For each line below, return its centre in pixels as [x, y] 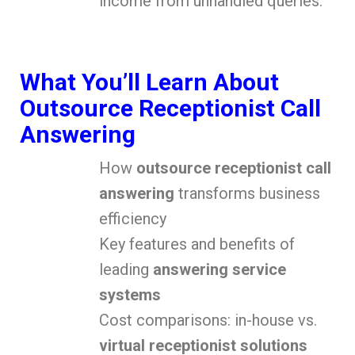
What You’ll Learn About [149, 82]
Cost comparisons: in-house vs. [208, 321]
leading [126, 270]
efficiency [133, 219]
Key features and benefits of [197, 244]
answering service [219, 270]
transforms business [247, 194]
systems [130, 295]
